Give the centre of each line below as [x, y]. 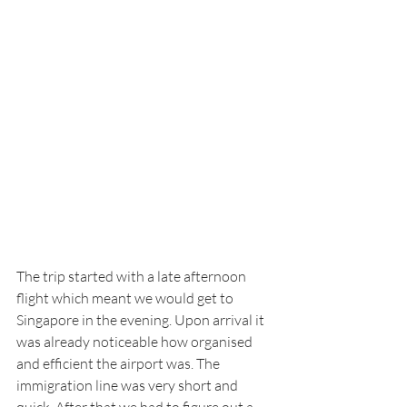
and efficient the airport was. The [119, 363]
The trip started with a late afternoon [133, 276]
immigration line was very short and [129, 385]
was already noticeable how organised [136, 341]
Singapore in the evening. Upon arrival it [142, 319]
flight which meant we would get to [126, 298]
